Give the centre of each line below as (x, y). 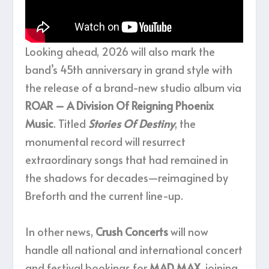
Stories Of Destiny (132, 124)
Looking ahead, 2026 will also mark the (120, 52)
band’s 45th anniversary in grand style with (129, 70)
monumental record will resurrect (106, 142)
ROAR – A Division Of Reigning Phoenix (120, 106)
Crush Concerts (133, 232)
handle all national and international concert (134, 250)
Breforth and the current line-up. (104, 196)
